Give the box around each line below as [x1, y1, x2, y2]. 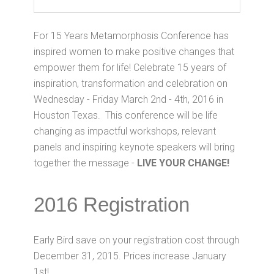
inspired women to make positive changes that [34, 46, 234, 57]
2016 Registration [34, 193, 190, 216]
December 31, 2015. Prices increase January [34, 250, 226, 262]
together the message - [34, 157, 135, 169]
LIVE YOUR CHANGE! [135, 157, 229, 169]
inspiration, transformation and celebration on [34, 78, 228, 89]
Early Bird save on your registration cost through [34, 234, 239, 246]
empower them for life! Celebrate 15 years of [34, 62, 226, 73]
